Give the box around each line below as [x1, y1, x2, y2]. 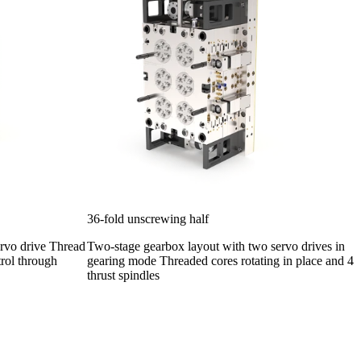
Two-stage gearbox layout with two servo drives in [87, 239, 345, 253]
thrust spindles [87, 268, 160, 282]
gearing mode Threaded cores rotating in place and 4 [87, 253, 354, 268]
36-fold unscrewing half [87, 211, 209, 226]
